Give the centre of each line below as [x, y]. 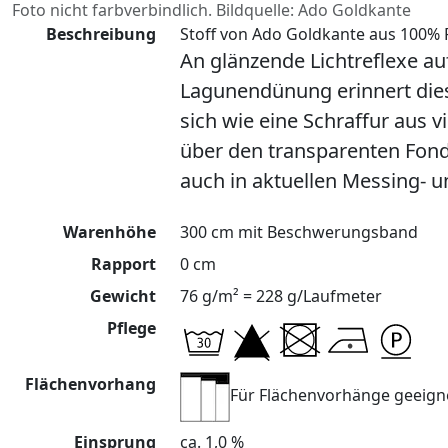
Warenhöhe [109, 232]
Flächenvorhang [90, 384]
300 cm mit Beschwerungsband [299, 232]
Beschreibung [101, 34]
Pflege [131, 328]
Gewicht [123, 296]
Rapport [123, 264]
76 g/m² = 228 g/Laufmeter [281, 296]
